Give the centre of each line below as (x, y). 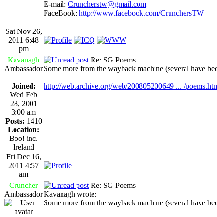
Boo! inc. (23, 138)
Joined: (23, 86)
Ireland (23, 147)
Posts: (15, 121)
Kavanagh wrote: (70, 194)
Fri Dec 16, (23, 156)
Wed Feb (23, 94)
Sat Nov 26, (23, 31)
